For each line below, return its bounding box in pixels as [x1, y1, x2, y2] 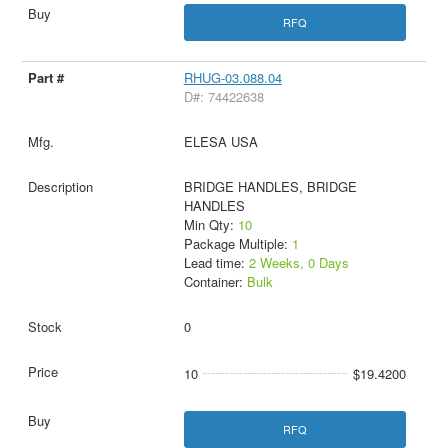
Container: [183, 272, 247, 292]
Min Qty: [183, 215, 238, 235]
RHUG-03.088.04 [183, 68, 282, 88]
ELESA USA [183, 132, 258, 152]
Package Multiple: [183, 234, 292, 254]
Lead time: [183, 253, 249, 273]
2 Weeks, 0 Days [248, 253, 349, 273]
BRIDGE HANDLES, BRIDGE [183, 177, 357, 197]
